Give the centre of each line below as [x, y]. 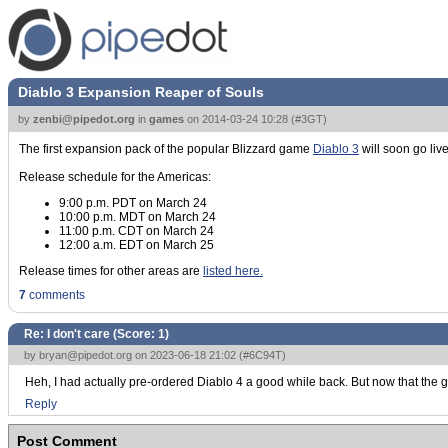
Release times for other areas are [111, 271]
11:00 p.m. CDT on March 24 [136, 231]
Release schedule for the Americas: [115, 177]
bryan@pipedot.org [85, 355]
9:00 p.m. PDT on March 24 [133, 203]
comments [55, 295]
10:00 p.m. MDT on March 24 [137, 217]
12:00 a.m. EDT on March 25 [136, 245]
